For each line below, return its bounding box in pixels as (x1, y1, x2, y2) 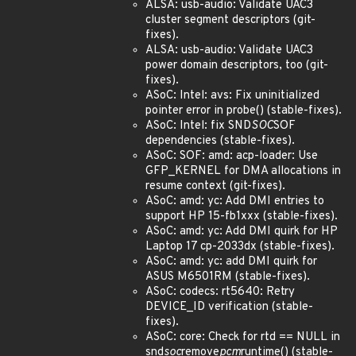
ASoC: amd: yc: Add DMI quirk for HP (145, 224, 338, 239)
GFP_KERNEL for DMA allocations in (145, 164, 341, 179)
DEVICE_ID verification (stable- (145, 300, 313, 315)
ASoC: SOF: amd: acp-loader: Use (145, 149, 318, 164)
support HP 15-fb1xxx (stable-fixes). (145, 209, 338, 224)
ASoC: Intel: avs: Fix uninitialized (145, 88, 319, 103)
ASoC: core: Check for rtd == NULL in (145, 330, 340, 345)
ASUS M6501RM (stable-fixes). (145, 269, 310, 284)
